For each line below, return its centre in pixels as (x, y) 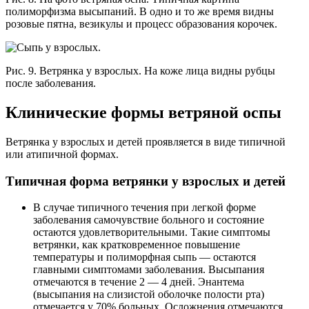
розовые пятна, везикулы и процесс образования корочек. (141, 24)
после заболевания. (51, 83)
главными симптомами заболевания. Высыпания (149, 270)
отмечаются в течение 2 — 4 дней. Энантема (139, 282)
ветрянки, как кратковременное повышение (137, 245)
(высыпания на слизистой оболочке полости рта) (149, 295)
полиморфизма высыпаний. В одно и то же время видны (140, 12)
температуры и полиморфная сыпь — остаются (144, 257)
